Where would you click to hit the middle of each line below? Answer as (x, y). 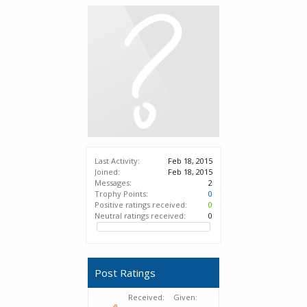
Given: (185, 297)
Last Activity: (117, 161)
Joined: (107, 172)
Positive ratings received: (141, 205)
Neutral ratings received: (140, 216)
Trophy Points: (121, 194)
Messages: (113, 183)
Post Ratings (125, 273)
